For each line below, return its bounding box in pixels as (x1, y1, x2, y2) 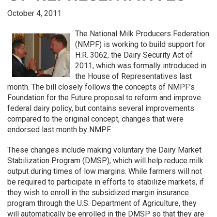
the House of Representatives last (75, 72, 192, 81)
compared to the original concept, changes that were (7, 114, 184, 124)
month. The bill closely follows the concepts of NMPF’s (7, 82, 195, 92)
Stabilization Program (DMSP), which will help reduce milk (7, 156, 203, 165)
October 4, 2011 (7, 9, 62, 18)
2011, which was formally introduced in (75, 61, 206, 70)
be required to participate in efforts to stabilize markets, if (7, 177, 204, 186)
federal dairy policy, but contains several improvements (7, 104, 194, 113)
